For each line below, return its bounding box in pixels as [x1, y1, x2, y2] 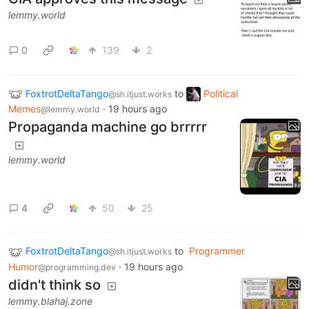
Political [203, 87, 238, 99]
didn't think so [8, 277, 101, 294]
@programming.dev [38, 262, 116, 273]
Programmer [189, 245, 245, 257]
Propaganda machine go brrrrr [8, 119, 207, 136]
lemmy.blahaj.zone [8, 295, 92, 308]
